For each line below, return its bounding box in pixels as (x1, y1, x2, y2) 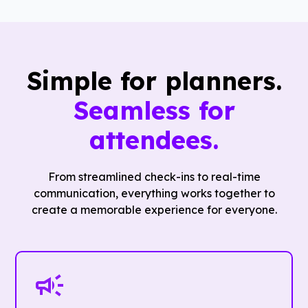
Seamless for (73, 95, 235, 126)
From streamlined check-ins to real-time (47, 170, 261, 184)
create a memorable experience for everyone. (31, 203, 277, 217)
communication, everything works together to (33, 186, 275, 201)
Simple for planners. (26, 65, 282, 97)
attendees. (89, 124, 219, 156)
